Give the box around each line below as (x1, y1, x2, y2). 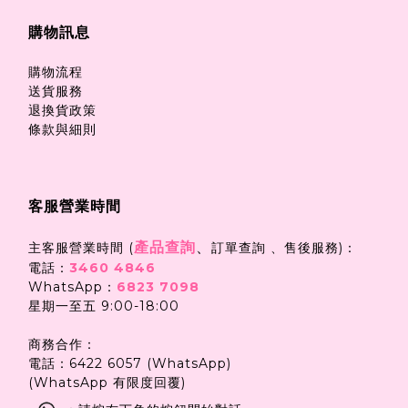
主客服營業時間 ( (28, 240, 134, 257)
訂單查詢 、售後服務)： (211, 240, 357, 257)
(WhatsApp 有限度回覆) (28, 374, 186, 392)
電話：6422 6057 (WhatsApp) (28, 355, 231, 372)
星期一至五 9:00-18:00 (28, 298, 184, 315)
